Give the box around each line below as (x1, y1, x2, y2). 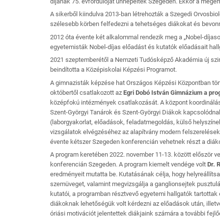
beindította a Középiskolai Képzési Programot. (50, 66, 177, 74)
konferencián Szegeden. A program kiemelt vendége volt (50, 161, 207, 168)
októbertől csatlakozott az (50, 88, 123, 96)
